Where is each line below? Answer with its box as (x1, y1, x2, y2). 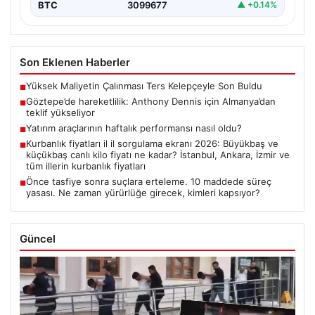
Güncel (20, 231, 56, 245)
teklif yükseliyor (26, 106, 95, 118)
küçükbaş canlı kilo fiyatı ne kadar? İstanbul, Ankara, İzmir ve (26, 148, 290, 160)
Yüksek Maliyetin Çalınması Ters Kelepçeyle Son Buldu (26, 79, 262, 91)
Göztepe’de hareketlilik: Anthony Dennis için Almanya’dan (26, 95, 276, 107)
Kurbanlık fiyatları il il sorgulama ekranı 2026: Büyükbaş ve (26, 137, 278, 149)
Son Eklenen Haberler (20, 55, 130, 69)
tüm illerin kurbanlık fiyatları (26, 160, 146, 172)
